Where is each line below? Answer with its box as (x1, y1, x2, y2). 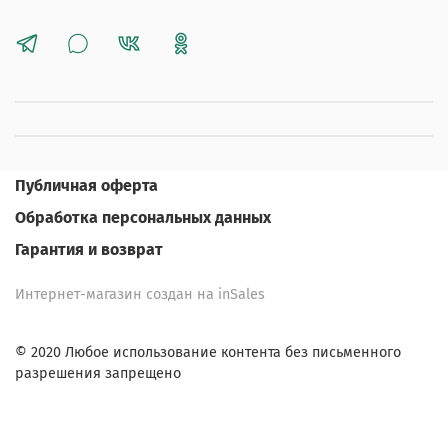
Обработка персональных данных (15, 208, 271, 228)
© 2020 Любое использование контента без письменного (15, 344, 401, 362)
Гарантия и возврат (15, 240, 163, 260)
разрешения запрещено (15, 365, 181, 383)
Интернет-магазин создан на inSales (15, 286, 265, 304)
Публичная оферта (15, 176, 158, 196)
